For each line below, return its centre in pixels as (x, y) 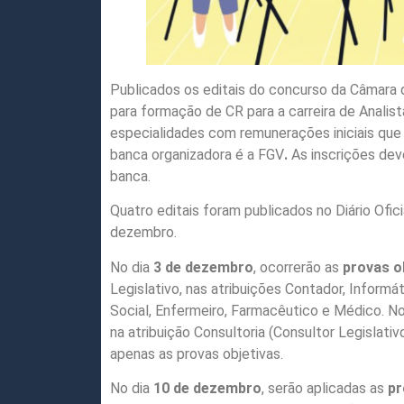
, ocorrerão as (298, 267)
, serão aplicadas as (325, 389)
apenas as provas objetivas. (197, 353)
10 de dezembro (207, 389)
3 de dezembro (203, 267)
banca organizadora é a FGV (197, 155)
